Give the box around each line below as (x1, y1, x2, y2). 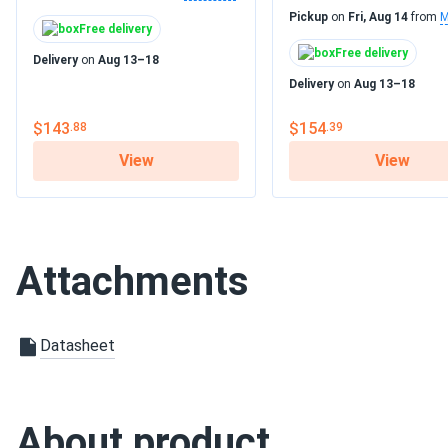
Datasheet (40, 336, 115, 355)
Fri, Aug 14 (348, 10, 408, 24)
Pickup (289, 10, 328, 24)
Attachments (16, 258, 249, 305)
